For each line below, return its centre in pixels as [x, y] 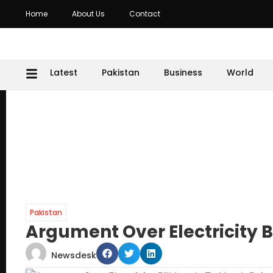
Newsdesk [74, 255]
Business [183, 73]
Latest [64, 73]
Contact [145, 14]
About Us [88, 14]
